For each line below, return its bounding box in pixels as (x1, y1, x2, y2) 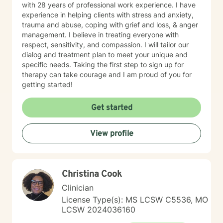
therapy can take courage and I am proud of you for (22, 70, 192, 79)
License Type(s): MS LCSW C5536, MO (62, 195, 208, 205)
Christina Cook (62, 169, 122, 180)
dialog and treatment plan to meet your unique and (22, 50, 188, 59)
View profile (90, 129, 133, 139)
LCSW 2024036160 (62, 205, 135, 215)
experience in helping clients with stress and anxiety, (22, 10, 194, 19)
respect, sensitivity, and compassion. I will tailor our (22, 40, 189, 49)
